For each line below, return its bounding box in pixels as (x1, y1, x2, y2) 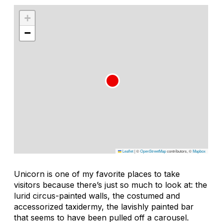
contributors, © (166, 148, 193, 154)
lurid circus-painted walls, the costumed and (14, 190, 180, 201)
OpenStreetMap (140, 148, 166, 154)
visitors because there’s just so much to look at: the (14, 179, 207, 190)
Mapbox (193, 148, 206, 154)
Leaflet (121, 148, 133, 154)
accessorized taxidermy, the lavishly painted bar (14, 201, 194, 212)
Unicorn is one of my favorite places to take (14, 168, 180, 179)
